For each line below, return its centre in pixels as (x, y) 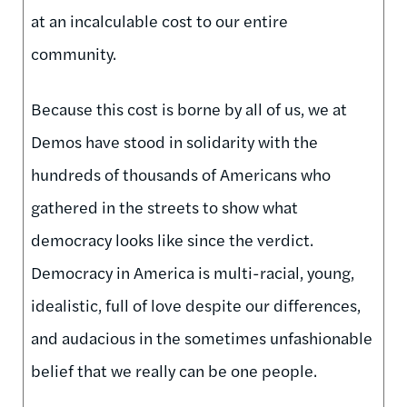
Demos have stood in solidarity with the (174, 141)
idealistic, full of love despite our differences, (196, 304)
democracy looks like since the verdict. (172, 239)
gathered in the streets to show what (164, 206)
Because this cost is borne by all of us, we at (189, 108)
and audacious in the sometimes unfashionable (202, 337)
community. (74, 53)
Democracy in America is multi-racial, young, (193, 272)
